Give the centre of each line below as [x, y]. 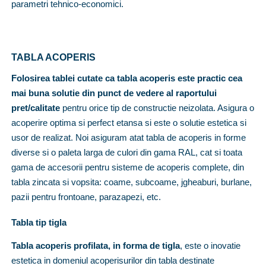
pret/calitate [37, 107]
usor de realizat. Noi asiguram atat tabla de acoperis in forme [129, 137]
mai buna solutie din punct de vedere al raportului [114, 93]
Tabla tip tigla [39, 222]
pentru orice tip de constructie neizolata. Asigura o [158, 107]
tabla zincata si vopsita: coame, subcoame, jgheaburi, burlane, [132, 182]
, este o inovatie [210, 245]
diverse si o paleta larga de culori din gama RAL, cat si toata [127, 152]
